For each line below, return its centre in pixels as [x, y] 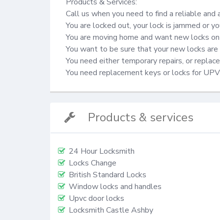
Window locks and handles [115, 187]
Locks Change [93, 163]
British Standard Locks [108, 175]
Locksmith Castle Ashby [111, 210]
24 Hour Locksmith [102, 151]
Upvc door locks [96, 199]
